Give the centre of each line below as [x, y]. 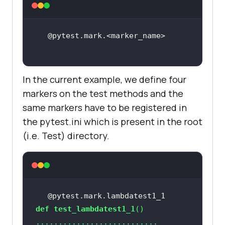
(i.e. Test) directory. [66, 135]
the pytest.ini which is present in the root [113, 121]
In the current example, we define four [104, 79]
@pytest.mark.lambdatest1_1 [106, 196]
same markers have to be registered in [105, 107]
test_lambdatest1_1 [94, 209]
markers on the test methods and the [103, 93]
